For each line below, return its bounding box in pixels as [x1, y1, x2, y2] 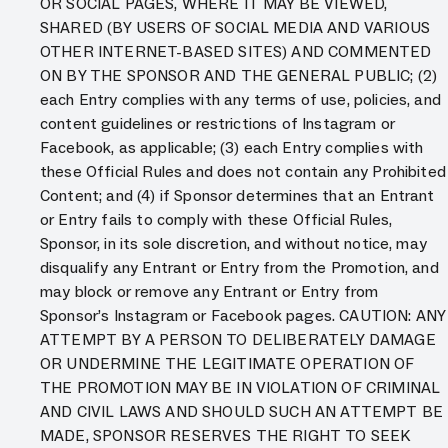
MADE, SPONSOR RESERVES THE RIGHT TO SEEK [40, 426, 411, 445]
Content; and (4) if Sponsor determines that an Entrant [40, 186, 435, 205]
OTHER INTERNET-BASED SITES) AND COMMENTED [40, 42, 432, 61]
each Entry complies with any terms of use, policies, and [40, 90, 441, 109]
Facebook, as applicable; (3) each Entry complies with [40, 138, 424, 157]
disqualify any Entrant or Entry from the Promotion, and [40, 258, 439, 277]
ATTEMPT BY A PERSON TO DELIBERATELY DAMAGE [40, 330, 436, 349]
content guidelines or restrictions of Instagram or [40, 114, 396, 133]
